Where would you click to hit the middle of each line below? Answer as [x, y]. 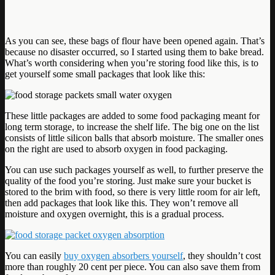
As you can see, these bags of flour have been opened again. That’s [135, 41]
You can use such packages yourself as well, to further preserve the [134, 169]
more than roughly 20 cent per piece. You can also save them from [133, 266]
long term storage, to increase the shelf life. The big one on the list [132, 126]
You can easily [34, 255]
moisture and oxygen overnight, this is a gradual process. [114, 214]
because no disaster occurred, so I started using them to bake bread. [134, 52]
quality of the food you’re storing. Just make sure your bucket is [128, 180]
